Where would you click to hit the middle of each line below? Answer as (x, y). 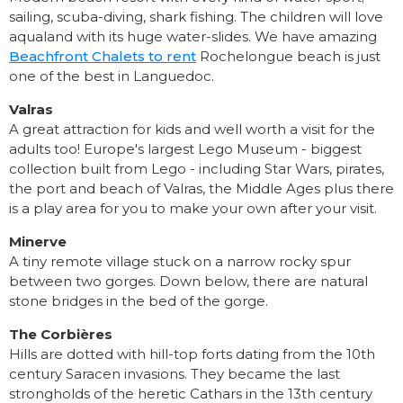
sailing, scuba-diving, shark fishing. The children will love (196, 17)
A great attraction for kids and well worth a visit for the (192, 130)
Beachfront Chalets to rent (103, 57)
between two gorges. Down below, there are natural (188, 282)
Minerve (38, 242)
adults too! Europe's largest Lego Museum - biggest (185, 149)
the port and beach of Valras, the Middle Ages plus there (201, 189)
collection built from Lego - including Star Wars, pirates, (197, 169)
